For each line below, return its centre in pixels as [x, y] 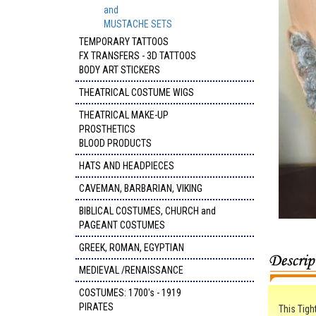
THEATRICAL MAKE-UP [124, 115]
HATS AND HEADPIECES [127, 166]
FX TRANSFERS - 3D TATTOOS [138, 56]
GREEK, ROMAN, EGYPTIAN [132, 248]
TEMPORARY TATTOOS [124, 42]
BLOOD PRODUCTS [115, 143]
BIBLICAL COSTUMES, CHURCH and [147, 211]
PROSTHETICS [107, 129]
